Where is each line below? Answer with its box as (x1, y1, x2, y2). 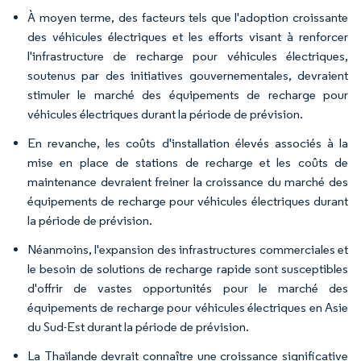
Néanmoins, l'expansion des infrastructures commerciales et (27, 242, 348, 257)
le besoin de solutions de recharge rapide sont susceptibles (27, 261, 348, 276)
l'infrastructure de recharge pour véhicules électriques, (27, 48, 348, 64)
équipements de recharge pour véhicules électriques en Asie (27, 300, 348, 315)
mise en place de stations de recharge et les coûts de (27, 155, 348, 170)
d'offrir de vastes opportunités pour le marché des (27, 280, 348, 296)
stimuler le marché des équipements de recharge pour (27, 87, 348, 102)
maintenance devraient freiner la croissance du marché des (27, 174, 348, 189)
